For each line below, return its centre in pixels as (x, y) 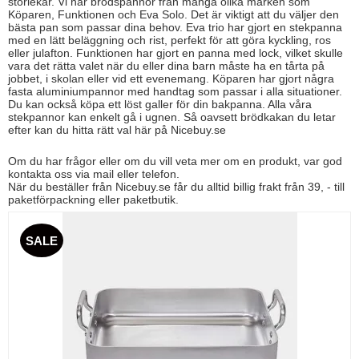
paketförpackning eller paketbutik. (93, 200)
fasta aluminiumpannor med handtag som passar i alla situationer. (175, 92)
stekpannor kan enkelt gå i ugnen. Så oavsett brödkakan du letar (172, 117)
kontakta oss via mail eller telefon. (94, 174)
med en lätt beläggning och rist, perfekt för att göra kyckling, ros (169, 40)
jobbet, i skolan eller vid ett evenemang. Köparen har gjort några (171, 79)
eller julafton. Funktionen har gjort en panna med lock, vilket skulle (175, 53)
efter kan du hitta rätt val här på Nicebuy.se (117, 130)
